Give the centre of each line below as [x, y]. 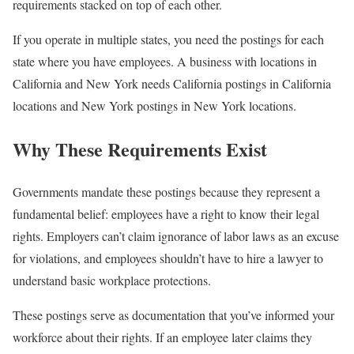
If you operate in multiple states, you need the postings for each [168, 39]
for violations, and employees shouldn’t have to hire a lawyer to [168, 258]
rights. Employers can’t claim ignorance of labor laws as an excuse [176, 236]
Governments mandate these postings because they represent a [166, 192]
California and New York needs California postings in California [172, 83]
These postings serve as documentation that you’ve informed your [173, 315]
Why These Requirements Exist [140, 149]
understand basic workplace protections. [112, 281]
